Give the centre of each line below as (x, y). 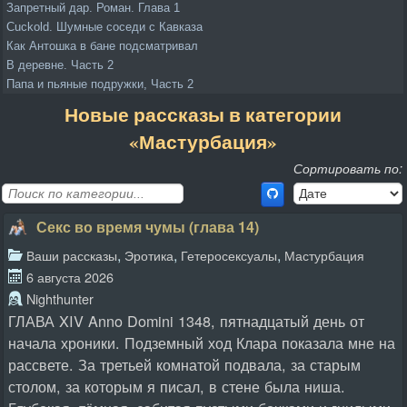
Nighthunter (60, 298)
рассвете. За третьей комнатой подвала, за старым (184, 364)
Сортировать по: (348, 168)
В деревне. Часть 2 (60, 65)
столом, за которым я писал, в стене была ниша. (177, 386)
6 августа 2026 (70, 277)
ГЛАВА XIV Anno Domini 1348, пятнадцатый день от (186, 321)
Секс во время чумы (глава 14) (147, 227)
